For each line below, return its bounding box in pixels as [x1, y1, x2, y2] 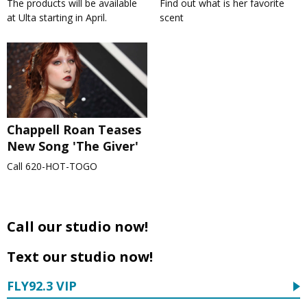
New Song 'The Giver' [7, 138, 138, 154]
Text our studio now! [7, 247, 153, 266]
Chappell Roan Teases [7, 121, 141, 138]
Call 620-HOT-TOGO [7, 160, 97, 173]
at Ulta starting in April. [7, 11, 107, 25]
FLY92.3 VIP [7, 278, 77, 294]
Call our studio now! [7, 217, 148, 236]
